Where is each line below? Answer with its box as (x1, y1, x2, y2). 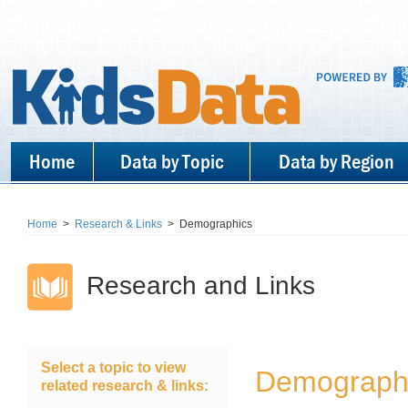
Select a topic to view (41, 360, 186, 375)
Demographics (179, 218, 252, 230)
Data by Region (279, 148, 394, 174)
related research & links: (41, 378, 209, 393)
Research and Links (87, 271, 315, 300)
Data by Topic (120, 148, 223, 174)
